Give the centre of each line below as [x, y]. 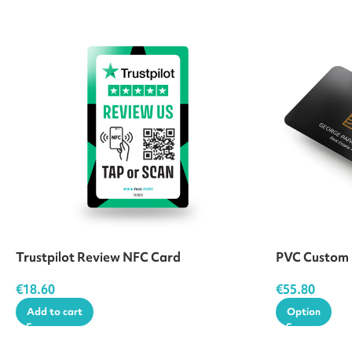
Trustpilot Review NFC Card [98, 257]
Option [304, 312]
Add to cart [55, 312]
